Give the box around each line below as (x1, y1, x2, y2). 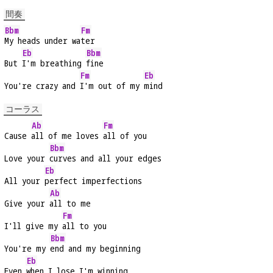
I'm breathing (22, 57, 86, 69)
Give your (4, 197, 49, 210)
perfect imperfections (44, 175, 142, 187)
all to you (62, 220, 107, 232)
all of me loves (31, 130, 103, 142)
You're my (4, 243, 50, 255)
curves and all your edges (49, 152, 161, 165)
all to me (49, 197, 91, 210)
